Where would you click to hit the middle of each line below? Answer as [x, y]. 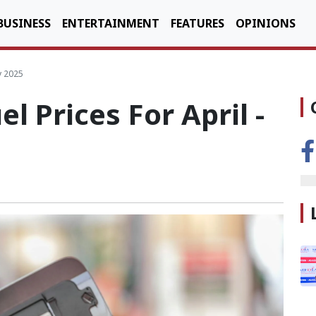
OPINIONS [266, 23]
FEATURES [197, 23]
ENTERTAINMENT [111, 23]
